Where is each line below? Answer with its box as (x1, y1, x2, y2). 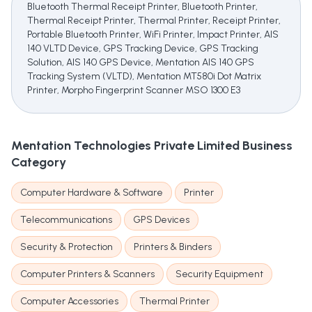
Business (240, 138, 292, 154)
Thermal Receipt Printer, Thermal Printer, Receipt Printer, (27, 15, 281, 27)
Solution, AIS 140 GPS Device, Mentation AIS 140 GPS (27, 56, 254, 69)
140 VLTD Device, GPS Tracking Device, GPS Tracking (27, 42, 258, 55)
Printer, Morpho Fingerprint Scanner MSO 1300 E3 (27, 84, 240, 97)
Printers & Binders (134, 241, 212, 253)
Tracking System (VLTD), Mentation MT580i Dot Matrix (27, 70, 261, 83)
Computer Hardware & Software (20, 187, 163, 199)
